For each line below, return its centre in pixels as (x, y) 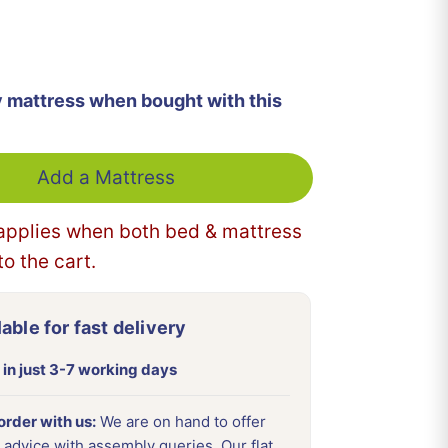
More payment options (105, 41)
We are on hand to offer (181, 422)
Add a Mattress (106, 178)
